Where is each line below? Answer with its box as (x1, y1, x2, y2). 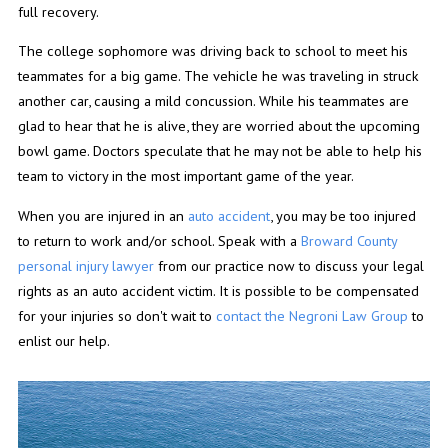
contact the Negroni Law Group (215, 305, 408, 325)
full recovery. (17, 2, 99, 22)
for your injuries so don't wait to (17, 305, 216, 325)
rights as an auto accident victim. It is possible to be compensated (17, 280, 419, 300)
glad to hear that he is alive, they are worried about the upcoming (17, 116, 420, 136)
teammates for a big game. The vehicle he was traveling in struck (17, 66, 419, 86)
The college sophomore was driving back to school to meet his (17, 41, 408, 61)
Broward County (300, 230, 397, 250)
